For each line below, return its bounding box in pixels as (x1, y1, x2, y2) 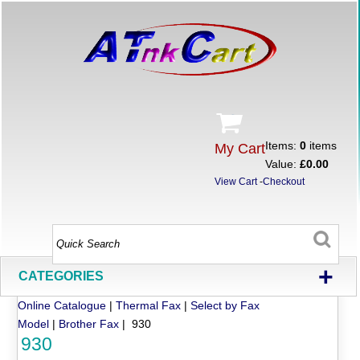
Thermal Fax (116, 298, 182, 312)
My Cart (215, 141, 266, 157)
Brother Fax (59, 317, 120, 330)
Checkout (263, 176, 305, 187)
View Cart (215, 176, 258, 187)
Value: (265, 157, 301, 170)
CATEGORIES (18, 268, 104, 283)
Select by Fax (190, 298, 260, 312)
